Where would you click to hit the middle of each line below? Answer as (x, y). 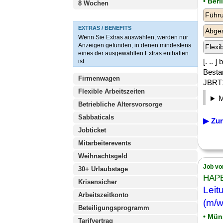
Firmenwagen (99, 78)
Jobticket (92, 130)
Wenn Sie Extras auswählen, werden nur (133, 37)
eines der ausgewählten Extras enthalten (133, 53)
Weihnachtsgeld (103, 156)
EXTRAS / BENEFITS (105, 28)
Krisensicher (98, 182)
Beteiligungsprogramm (114, 208)
